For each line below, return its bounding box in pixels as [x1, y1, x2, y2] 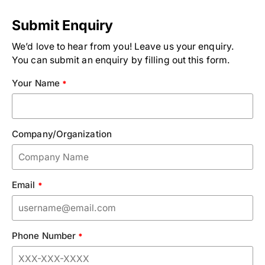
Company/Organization [12, 128, 112, 140]
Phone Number [12, 230, 79, 242]
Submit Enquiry [12, 17, 114, 34]
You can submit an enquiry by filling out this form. [12, 54, 231, 66]
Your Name [12, 77, 62, 89]
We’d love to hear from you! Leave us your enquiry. [12, 41, 235, 53]
